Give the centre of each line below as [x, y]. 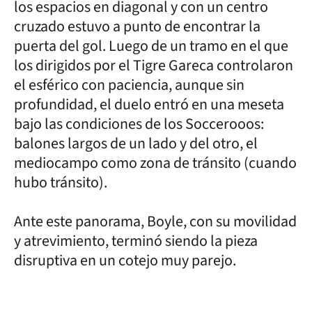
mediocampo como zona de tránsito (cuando [155, 163]
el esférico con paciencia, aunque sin [129, 85]
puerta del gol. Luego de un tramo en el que [151, 46]
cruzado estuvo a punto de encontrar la [137, 26]
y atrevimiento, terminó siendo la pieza [136, 241]
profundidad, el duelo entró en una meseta [149, 104]
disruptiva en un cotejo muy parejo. [125, 260]
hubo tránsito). [61, 182]
